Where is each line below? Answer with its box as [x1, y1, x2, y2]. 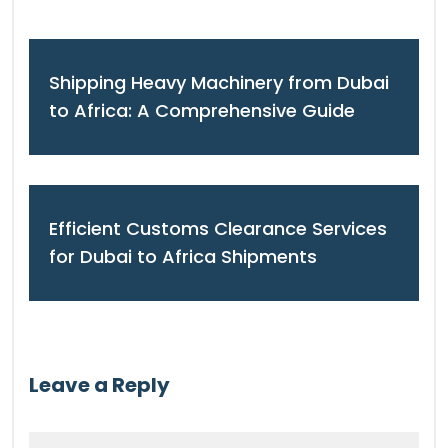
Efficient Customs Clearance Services [49, 216, 387, 242]
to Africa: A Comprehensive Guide [49, 98, 355, 124]
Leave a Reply [29, 371, 170, 400]
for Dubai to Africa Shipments [49, 244, 317, 270]
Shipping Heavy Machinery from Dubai [49, 70, 389, 96]
